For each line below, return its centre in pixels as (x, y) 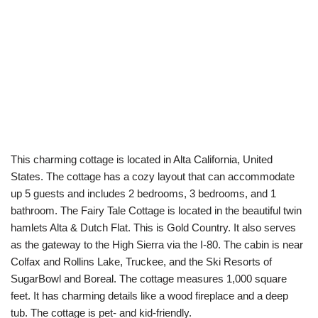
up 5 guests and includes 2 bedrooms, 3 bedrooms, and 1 (143, 194)
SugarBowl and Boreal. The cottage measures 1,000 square (149, 279)
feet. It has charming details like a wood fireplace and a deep (149, 296)
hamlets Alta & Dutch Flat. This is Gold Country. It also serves (153, 228)
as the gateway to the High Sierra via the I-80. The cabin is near (157, 245)
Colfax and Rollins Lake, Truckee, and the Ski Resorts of (141, 262)
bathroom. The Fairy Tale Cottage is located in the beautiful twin (156, 211)
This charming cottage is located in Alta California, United (142, 160)
